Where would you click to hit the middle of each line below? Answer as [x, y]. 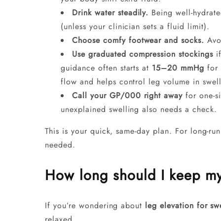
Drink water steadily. [110, 12]
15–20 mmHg [178, 68]
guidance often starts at [107, 68]
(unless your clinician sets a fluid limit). [135, 26]
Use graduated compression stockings [143, 54]
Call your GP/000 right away [128, 95]
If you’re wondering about [95, 205]
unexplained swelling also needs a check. [139, 109]
